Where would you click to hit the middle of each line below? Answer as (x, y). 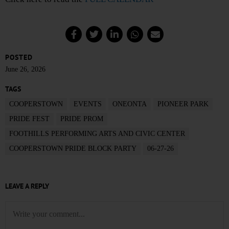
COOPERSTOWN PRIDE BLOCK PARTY (73, 149)
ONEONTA (130, 104)
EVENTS (88, 104)
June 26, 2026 (25, 70)
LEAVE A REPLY (27, 186)
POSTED (19, 58)
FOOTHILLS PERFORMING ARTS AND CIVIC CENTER (97, 134)
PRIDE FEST (29, 119)
